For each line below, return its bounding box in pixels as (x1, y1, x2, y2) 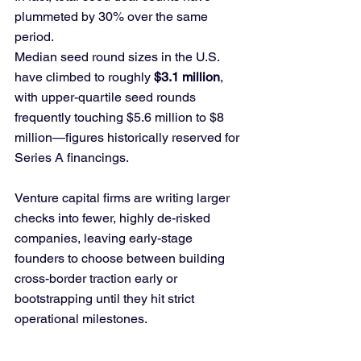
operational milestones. (15, 311, 147, 326)
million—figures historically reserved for (15, 130, 243, 145)
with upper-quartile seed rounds (15, 89, 199, 105)
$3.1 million (154, 69, 220, 85)
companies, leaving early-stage (15, 230, 196, 246)
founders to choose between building (15, 251, 228, 266)
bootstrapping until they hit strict (15, 291, 197, 306)
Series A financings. (15, 150, 131, 165)
